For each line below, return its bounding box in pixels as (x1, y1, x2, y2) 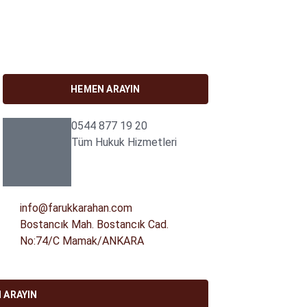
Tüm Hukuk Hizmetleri (71, 136, 177, 149)
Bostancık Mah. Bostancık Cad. (20, 218, 169, 231)
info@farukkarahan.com (20, 201, 132, 214)
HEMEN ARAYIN (71, 84, 140, 95)
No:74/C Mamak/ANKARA (20, 234, 144, 247)
